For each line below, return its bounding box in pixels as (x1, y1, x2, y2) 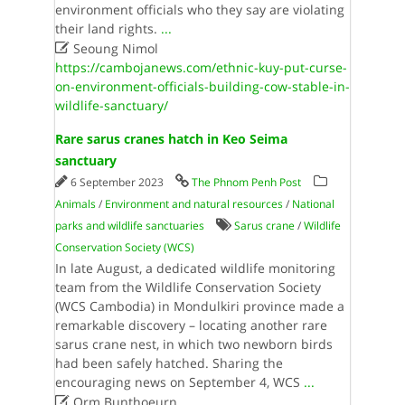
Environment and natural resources (104, 196, 283, 212)
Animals (54, 196, 96, 212)
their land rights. (54, 20, 161, 37)
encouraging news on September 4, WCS (54, 373, 304, 391)
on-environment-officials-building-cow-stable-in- (54, 78, 350, 95)
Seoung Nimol (69, 40, 158, 57)
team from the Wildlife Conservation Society (54, 278, 321, 296)
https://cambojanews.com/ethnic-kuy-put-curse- (54, 59, 347, 76)
